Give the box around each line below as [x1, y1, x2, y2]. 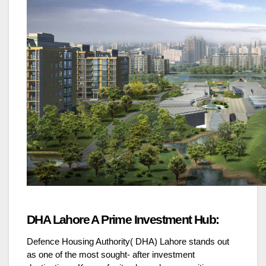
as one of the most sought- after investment [27, 249, 195, 259]
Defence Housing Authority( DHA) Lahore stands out [27, 236, 229, 246]
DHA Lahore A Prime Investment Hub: [27, 212, 219, 227]
